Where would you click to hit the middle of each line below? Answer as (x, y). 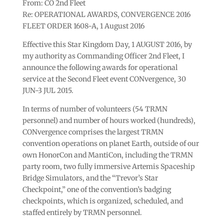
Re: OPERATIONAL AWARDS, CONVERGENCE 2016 (106, 14)
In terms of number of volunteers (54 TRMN (95, 109)
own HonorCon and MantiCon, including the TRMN (107, 155)
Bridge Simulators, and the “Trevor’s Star (90, 178)
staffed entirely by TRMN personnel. (82, 212)
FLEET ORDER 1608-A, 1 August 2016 (83, 26)
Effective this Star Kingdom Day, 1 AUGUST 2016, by (107, 44)
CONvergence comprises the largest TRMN (93, 132)
